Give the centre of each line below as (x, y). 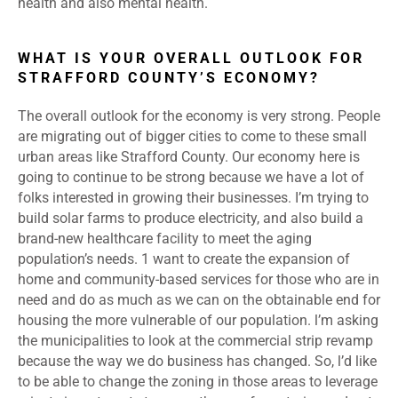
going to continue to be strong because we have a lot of (191, 178)
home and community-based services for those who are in (199, 280)
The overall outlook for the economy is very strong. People (199, 116)
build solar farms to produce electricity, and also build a (191, 219)
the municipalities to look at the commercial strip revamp (195, 341)
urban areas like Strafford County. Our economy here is (189, 157)
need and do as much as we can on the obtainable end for (199, 300)
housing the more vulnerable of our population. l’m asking (198, 321)
